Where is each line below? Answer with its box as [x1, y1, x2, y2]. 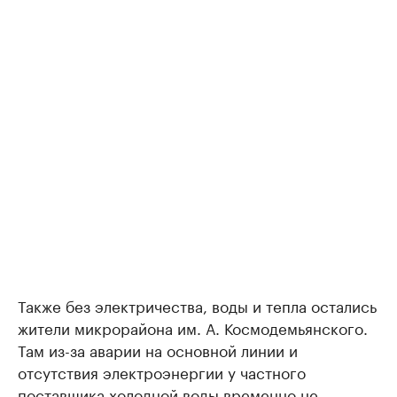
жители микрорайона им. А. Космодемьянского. [18, 315, 368, 339]
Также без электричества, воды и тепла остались [18, 293, 377, 316]
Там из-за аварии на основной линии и [18, 338, 298, 361]
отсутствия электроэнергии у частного [18, 360, 306, 383]
